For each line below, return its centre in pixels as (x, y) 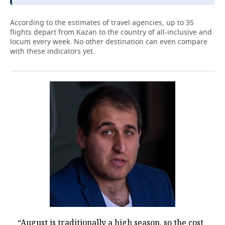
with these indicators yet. (52, 51)
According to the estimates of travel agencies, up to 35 (102, 22)
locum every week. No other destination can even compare (109, 41)
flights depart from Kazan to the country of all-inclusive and (111, 32)
